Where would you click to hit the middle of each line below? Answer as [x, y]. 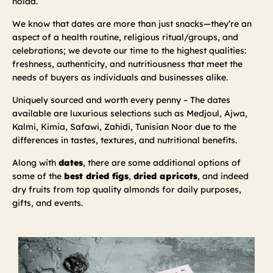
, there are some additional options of [162, 162]
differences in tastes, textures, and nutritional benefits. [125, 140]
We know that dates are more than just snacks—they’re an [132, 23]
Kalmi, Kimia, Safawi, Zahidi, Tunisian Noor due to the [124, 126]
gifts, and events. [48, 203]
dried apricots [165, 176]
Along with [35, 162]
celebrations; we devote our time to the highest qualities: [129, 50]
